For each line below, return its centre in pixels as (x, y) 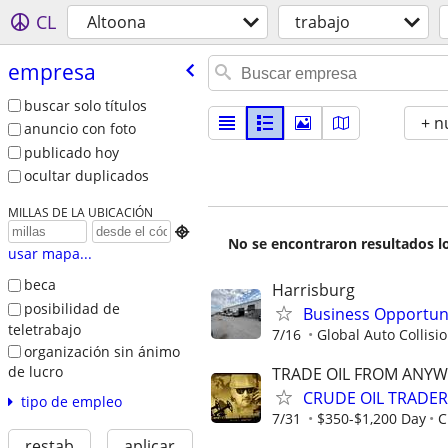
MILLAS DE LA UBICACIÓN (80, 212)
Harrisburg (313, 290)
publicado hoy (71, 152)
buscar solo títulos (85, 105)
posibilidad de (71, 308)
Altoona (116, 22)
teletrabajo (44, 329)
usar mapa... (49, 254)
